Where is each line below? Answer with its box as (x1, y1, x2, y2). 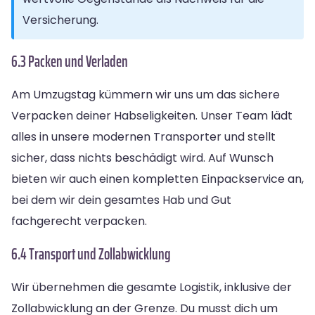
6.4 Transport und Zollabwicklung (11, 241, 171, 266)
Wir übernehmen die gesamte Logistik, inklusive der (11, 278, 292, 295)
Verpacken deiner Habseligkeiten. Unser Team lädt (11, 107, 292, 124)
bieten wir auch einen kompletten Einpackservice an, (11, 170, 304, 187)
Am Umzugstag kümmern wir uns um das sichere (11, 86, 280, 103)
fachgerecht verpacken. (11, 212, 147, 229)
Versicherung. (22, 11, 98, 28)
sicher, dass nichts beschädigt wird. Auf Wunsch (11, 149, 274, 166)
